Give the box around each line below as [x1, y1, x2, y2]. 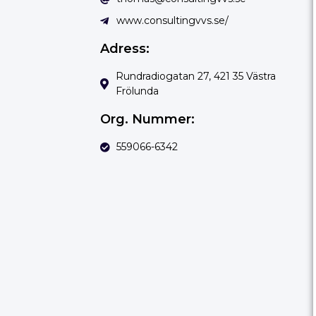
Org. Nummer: [100, 111, 195, 128]
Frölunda [116, 85, 159, 98]
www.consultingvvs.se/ [116, 14, 229, 28]
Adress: [100, 41, 150, 57]
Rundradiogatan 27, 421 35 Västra [116, 70, 276, 83]
